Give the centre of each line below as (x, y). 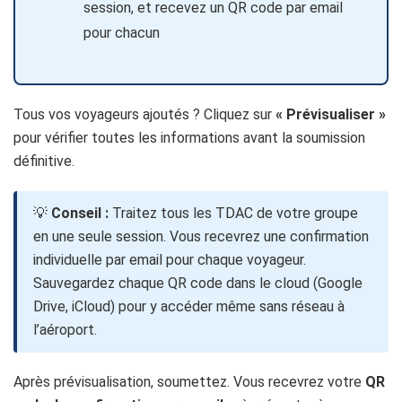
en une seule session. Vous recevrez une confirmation (201, 236)
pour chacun (122, 32)
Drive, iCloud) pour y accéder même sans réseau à (189, 306)
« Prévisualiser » (331, 114)
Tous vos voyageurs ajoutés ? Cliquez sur (144, 114)
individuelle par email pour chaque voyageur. (170, 259)
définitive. (44, 161)
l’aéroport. (65, 329)
